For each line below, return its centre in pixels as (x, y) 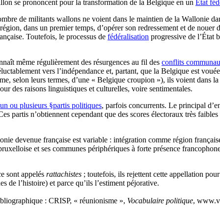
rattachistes (64, 174)
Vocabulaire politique (160, 200)
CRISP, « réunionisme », (87, 200)
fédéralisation (128, 36)
